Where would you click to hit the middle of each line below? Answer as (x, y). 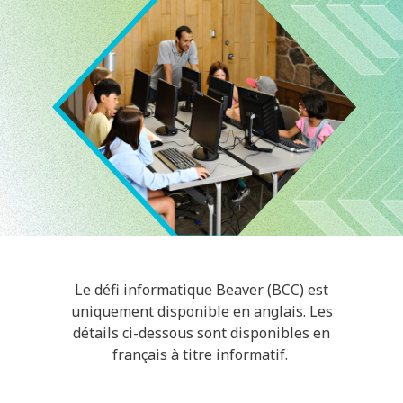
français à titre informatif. (201, 354)
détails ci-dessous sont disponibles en (201, 332)
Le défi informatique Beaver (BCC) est (201, 289)
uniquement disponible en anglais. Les (201, 311)
